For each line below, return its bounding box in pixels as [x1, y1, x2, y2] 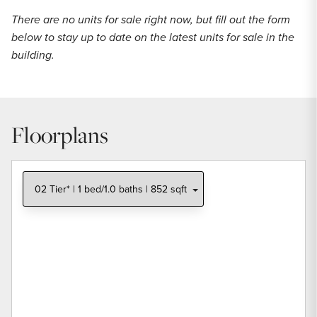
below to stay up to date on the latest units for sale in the [11, 28, 294, 45]
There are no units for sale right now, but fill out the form [11, 11, 290, 28]
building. [11, 46, 54, 63]
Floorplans [11, 119, 109, 149]
